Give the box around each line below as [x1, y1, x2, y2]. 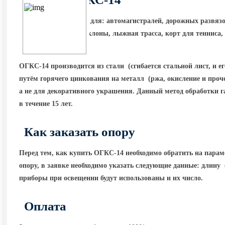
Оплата [24, 199, 67, 213]
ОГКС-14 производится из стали [19, 62, 127, 70]
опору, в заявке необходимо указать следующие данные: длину [19, 162, 223, 169]
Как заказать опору [24, 125, 136, 139]
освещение [19, 30, 55, 37]
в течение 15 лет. [19, 100, 73, 107]
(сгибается [128, 62, 162, 70]
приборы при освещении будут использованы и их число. [19, 174, 203, 182]
